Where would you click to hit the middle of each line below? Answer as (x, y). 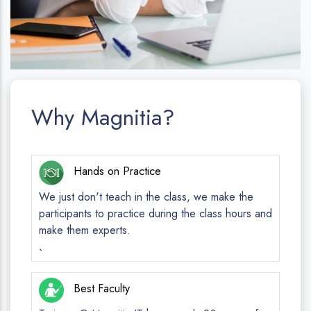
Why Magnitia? (103, 117)
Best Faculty (102, 288)
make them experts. (85, 230)
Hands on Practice (117, 171)
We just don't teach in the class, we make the (146, 196)
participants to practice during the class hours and (155, 213)
